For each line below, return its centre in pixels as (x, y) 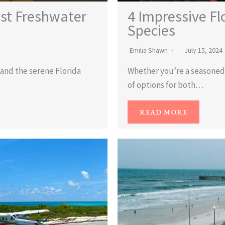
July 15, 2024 (203, 50)
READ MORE (163, 112)
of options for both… (165, 85)
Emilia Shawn (149, 50)
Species (151, 30)
